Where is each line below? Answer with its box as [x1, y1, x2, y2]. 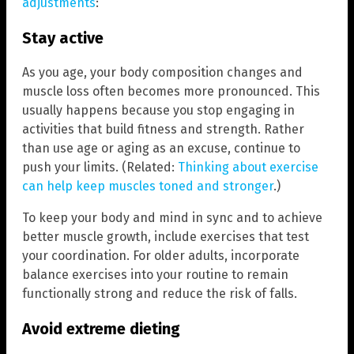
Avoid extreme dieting [22, 319, 180, 339]
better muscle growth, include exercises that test [22, 229, 309, 245]
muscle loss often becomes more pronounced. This [22, 84, 320, 100]
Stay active [22, 28, 104, 48]
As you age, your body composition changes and [22, 65, 303, 81]
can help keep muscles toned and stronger [22, 179, 273, 194]
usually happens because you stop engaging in [22, 103, 295, 119]
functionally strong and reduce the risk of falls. [22, 286, 297, 302]
